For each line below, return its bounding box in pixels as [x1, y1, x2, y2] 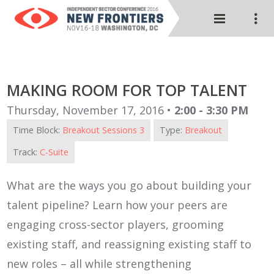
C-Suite [40, 146, 69, 158]
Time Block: [13, 124, 63, 136]
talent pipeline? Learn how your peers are [7, 198, 228, 212]
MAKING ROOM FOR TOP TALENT [7, 80, 248, 100]
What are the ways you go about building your [7, 178, 252, 193]
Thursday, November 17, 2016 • [7, 103, 175, 117]
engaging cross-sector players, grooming [7, 217, 224, 232]
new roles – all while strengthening [7, 256, 192, 271]
